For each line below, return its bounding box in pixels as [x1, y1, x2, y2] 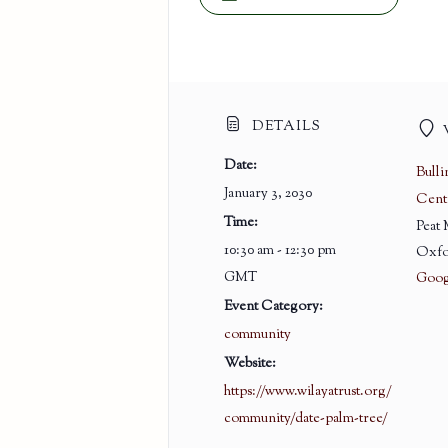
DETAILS [247, 116, 321, 137]
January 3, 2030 [223, 183, 312, 204]
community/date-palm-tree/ [223, 408, 388, 429]
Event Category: [223, 296, 323, 317]
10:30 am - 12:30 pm [223, 240, 336, 261]
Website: [223, 353, 276, 374]
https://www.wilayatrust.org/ [223, 381, 392, 402]
